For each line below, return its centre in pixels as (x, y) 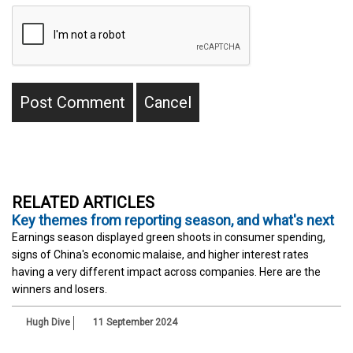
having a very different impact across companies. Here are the (166, 272)
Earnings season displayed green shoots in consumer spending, (169, 238)
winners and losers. (59, 290)
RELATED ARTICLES (83, 203)
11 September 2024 (134, 323)
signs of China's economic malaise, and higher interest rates (160, 255)
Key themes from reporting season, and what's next (173, 221)
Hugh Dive (48, 323)
